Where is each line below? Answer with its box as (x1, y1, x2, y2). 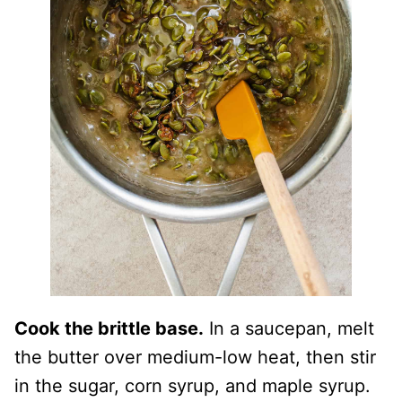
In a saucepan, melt (204, 318, 374, 339)
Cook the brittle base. (14, 318, 204, 339)
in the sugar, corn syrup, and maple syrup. (14, 375, 371, 397)
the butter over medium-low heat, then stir (14, 346, 376, 368)
